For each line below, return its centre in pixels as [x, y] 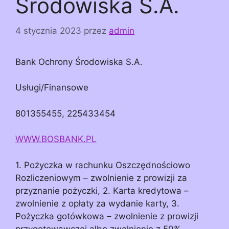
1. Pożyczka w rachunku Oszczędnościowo [103, 165]
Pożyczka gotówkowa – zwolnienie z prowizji [107, 216]
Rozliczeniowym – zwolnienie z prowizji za [101, 178]
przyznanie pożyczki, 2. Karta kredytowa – [102, 190]
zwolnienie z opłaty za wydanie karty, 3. [97, 203]
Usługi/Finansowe [52, 88]
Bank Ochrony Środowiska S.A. [79, 62]
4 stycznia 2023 [48, 30]
